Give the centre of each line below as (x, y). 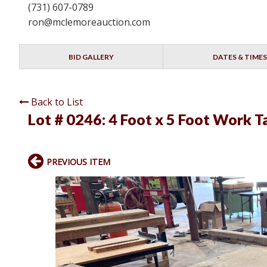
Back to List (57, 102)
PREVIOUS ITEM (78, 162)
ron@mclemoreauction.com (89, 22)
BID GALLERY (91, 57)
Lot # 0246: (68, 119)
